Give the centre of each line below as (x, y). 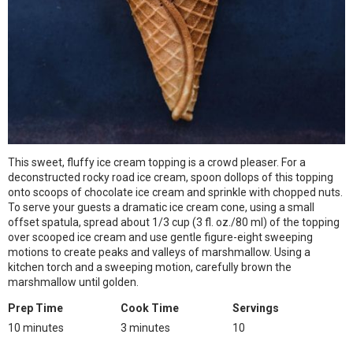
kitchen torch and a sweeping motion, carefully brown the (150, 267)
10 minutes (36, 328)
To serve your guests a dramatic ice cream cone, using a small (161, 207)
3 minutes (145, 328)
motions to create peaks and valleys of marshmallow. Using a (159, 252)
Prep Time (35, 308)
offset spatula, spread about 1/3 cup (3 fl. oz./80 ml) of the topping (174, 222)
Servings (256, 308)
